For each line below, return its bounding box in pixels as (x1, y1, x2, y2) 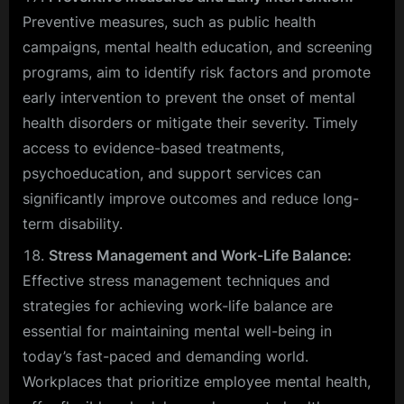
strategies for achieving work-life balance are (23, 296, 333, 315)
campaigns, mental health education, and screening (23, 38, 372, 57)
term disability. (23, 215, 123, 234)
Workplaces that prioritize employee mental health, (23, 372, 371, 390)
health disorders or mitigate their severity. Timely (23, 114, 358, 133)
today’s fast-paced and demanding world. (23, 346, 308, 365)
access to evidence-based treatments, (23, 139, 284, 158)
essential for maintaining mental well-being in (23, 321, 332, 340)
